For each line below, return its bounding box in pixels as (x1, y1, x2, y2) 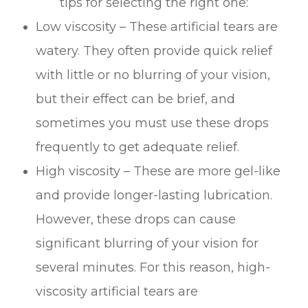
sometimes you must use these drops (36, 115, 269, 131)
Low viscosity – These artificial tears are (36, 19, 278, 34)
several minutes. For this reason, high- (36, 259, 271, 275)
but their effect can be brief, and (36, 91, 236, 107)
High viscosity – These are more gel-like (36, 163, 281, 179)
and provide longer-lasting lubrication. (36, 187, 273, 203)
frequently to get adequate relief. (36, 139, 240, 155)
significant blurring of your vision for (36, 235, 259, 251)
